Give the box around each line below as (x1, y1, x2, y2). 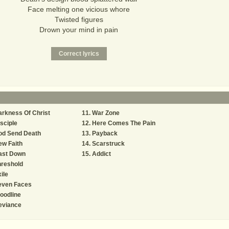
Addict (92, 150, 111, 157)
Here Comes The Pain (92, 120, 155, 127)
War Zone (92, 109, 120, 117)
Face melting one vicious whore (28, 5, 130, 13)
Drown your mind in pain (39, 26, 118, 34)
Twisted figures (54, 15, 103, 24)
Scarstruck (92, 140, 125, 147)
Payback (92, 130, 118, 137)
